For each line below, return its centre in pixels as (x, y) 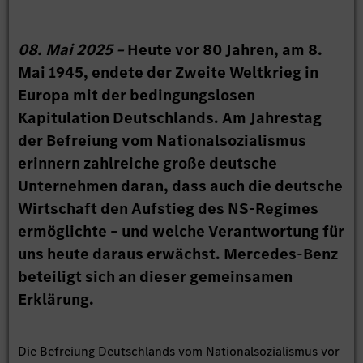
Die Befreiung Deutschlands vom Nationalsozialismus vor (179, 352)
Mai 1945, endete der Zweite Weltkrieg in (169, 73)
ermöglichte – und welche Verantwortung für (181, 232)
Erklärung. (56, 300)
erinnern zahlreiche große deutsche (148, 164)
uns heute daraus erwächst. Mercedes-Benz (178, 254)
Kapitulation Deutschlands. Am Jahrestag (170, 118)
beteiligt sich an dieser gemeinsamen (156, 277)
